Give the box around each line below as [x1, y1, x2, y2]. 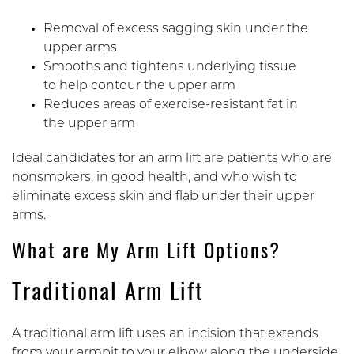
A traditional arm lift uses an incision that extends [12, 327, 318, 341]
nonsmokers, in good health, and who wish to [12, 171, 297, 184]
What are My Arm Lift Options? [12, 243, 287, 263]
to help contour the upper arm [43, 79, 235, 92]
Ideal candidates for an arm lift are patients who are [12, 152, 332, 165]
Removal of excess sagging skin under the [43, 22, 308, 36]
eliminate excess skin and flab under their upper [12, 190, 314, 203]
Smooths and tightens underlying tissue [43, 60, 296, 73]
